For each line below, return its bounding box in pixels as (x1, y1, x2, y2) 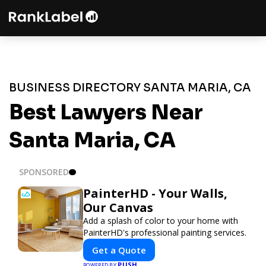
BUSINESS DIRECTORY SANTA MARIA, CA (9, 80, 251, 95)
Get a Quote (92, 243, 146, 256)
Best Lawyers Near (9, 99, 203, 125)
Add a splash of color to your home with (83, 214, 238, 226)
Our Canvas (83, 199, 153, 216)
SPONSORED (19, 166, 69, 178)
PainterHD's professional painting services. (83, 226, 246, 238)
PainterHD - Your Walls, (83, 185, 227, 201)
